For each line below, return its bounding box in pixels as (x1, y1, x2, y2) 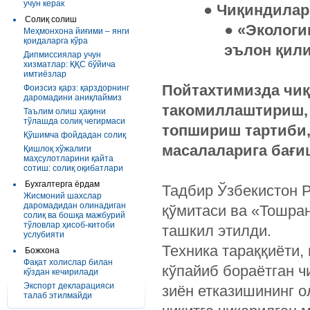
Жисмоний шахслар (24, 191, 102, 201)
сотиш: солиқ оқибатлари (24, 163, 123, 173)
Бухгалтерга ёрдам (25, 179, 100, 189)
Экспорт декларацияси (24, 281, 114, 291)
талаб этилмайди (24, 291, 92, 300)
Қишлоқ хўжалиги (24, 144, 91, 154)
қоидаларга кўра (24, 36, 88, 46)
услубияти (24, 230, 64, 239)
